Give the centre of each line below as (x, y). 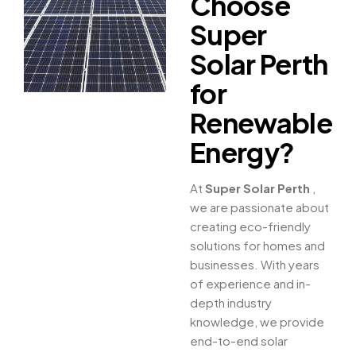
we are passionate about (259, 207)
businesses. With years (255, 265)
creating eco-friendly (250, 226)
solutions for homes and (257, 246)
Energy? (242, 153)
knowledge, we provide (257, 322)
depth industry (231, 303)
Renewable (261, 123)
